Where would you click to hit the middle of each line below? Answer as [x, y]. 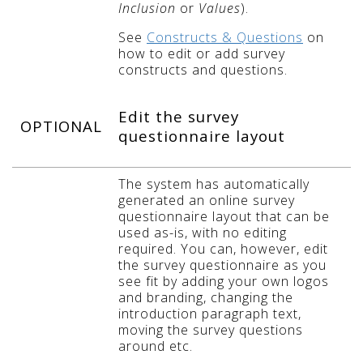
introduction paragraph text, [210, 313]
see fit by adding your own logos [224, 281]
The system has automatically [214, 184]
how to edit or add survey [202, 53]
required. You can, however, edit [223, 248]
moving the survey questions [211, 329]
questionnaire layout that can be [224, 216]
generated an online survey [207, 200]
